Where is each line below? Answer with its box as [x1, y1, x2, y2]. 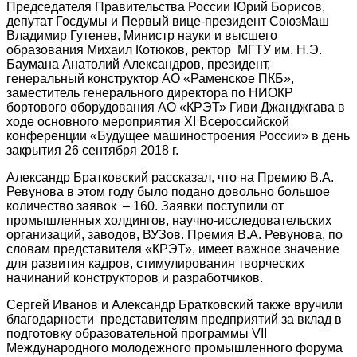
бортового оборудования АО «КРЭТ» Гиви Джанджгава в [6, 100, 345, 115]
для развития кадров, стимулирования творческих [6, 257, 304, 271]
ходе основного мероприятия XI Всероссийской [6, 115, 289, 129]
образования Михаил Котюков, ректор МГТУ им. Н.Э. [6, 43, 322, 57]
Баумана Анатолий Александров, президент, [6, 57, 270, 72]
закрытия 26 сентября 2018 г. [6, 143, 178, 158]
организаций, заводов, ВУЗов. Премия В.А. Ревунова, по [6, 228, 343, 242]
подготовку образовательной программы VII [6, 327, 267, 341]
